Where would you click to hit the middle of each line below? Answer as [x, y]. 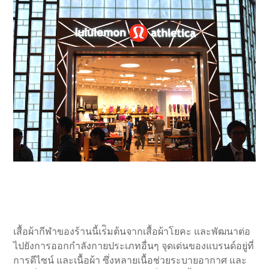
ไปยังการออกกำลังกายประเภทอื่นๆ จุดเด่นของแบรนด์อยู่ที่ [134, 246]
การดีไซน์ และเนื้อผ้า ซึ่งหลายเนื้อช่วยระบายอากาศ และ [130, 261]
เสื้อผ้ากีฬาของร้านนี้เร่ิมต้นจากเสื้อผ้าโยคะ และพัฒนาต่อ [132, 232]
